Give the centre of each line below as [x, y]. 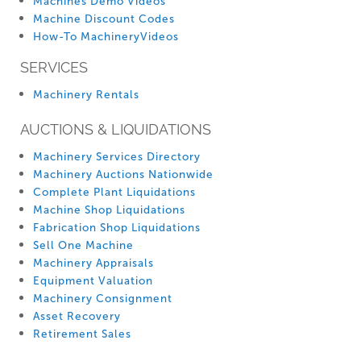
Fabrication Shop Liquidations [117, 228]
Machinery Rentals [86, 95]
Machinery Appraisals [93, 263]
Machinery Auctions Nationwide [123, 175]
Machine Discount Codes [104, 19]
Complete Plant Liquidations [114, 193]
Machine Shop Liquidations [109, 210]
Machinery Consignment [103, 299]
